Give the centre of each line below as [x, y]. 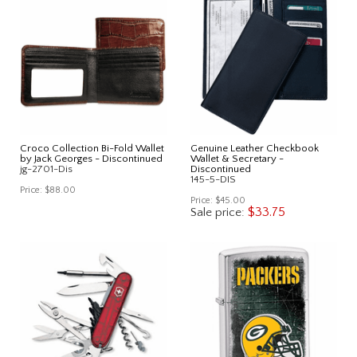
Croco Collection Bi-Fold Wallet [92, 148]
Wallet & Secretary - [237, 158]
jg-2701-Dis [46, 169]
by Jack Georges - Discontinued [91, 158]
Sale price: [219, 212]
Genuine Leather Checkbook [255, 148]
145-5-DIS [213, 179]
